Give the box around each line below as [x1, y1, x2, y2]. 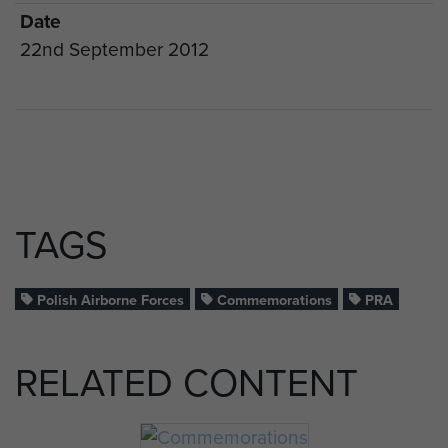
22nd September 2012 [19, 35, 209, 65]
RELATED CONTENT [15, 355, 358, 412]
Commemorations [213, 288, 333, 311]
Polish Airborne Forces [33, 288, 185, 311]
